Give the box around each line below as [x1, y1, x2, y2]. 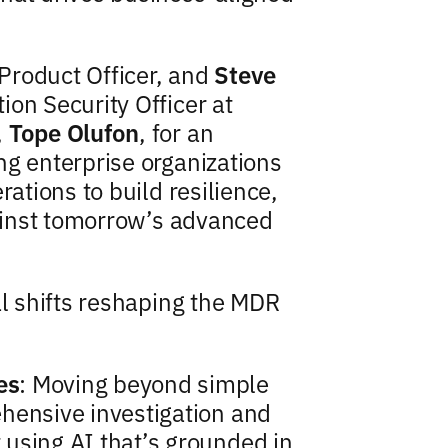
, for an [139, 115, 214, 148]
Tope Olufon [8, 115, 140, 148]
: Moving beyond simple [19, 366, 270, 399]
